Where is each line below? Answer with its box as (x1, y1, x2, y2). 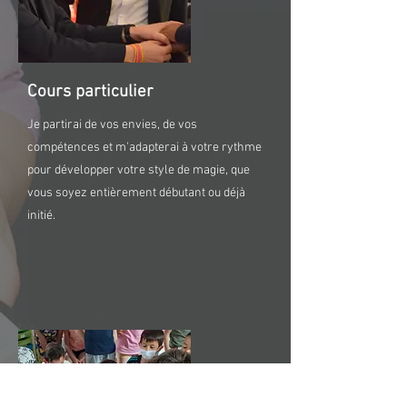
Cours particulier (27, 82, 154, 103)
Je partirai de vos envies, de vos (27, 117, 197, 133)
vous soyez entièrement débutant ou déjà (27, 185, 245, 201)
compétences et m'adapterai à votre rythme (27, 140, 262, 155)
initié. (27, 208, 55, 223)
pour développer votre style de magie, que (27, 163, 250, 178)
